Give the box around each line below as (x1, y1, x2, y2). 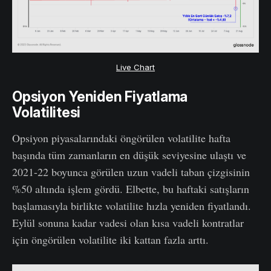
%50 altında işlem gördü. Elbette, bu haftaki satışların (12, 181, 249, 197)
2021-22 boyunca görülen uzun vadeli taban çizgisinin (12, 165, 250, 180)
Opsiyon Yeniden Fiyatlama (12, 88, 188, 106)
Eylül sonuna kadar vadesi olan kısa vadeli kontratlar (12, 215, 244, 230)
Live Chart (116, 62, 155, 73)
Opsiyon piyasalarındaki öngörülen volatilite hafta (12, 131, 230, 146)
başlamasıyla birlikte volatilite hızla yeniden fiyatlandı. (12, 198, 251, 214)
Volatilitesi (12, 104, 81, 122)
